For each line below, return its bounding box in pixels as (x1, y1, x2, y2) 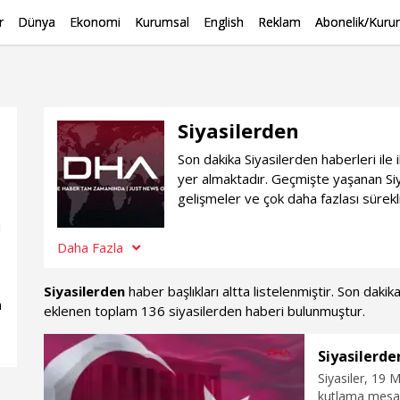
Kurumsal (135, 13, 189, 30)
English (204, 13, 244, 30)
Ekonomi (70, 13, 121, 30)
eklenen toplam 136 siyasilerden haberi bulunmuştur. (44, 302, 365, 320)
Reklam (258, 13, 301, 30)
